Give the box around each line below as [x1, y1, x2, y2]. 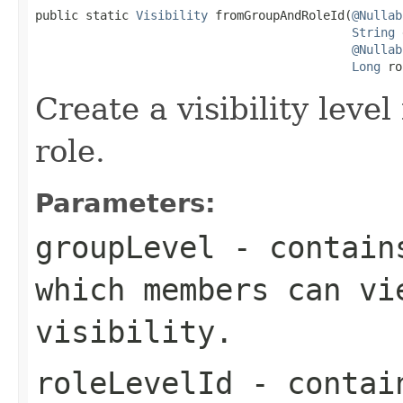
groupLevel [35, 228, 215, 265]
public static [35, 7, 136, 22]
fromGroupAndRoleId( [208, 7, 352, 22]
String [352, 24, 395, 40]
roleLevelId [35, 364, 233, 401]
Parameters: [35, 187, 216, 219]
